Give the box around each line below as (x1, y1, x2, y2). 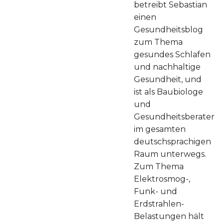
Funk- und (134, 186, 177, 196)
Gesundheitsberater (134, 111, 215, 121)
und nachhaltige (134, 62, 201, 72)
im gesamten (134, 124, 186, 134)
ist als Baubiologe (134, 87, 203, 97)
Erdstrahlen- (134, 199, 184, 209)
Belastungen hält (134, 211, 204, 221)
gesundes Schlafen (134, 49, 211, 59)
